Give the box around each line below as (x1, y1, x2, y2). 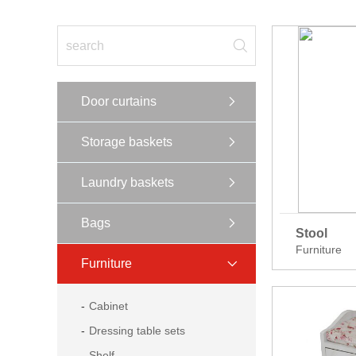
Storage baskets (81, 135, 172, 149)
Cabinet (89, 300, 128, 312)
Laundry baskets (81, 176, 174, 189)
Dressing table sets (89, 324, 185, 337)
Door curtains (81, 95, 157, 108)
